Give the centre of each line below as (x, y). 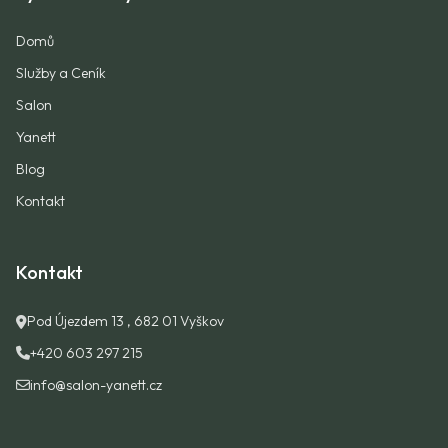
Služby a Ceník (61, 73)
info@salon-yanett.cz (96, 385)
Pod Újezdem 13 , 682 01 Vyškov (125, 321)
